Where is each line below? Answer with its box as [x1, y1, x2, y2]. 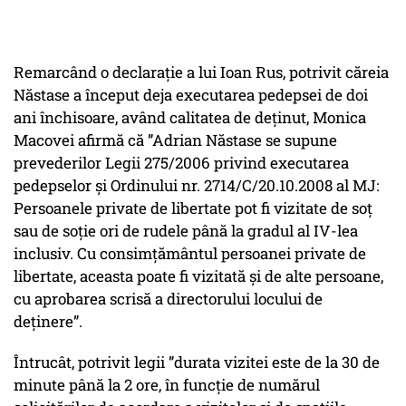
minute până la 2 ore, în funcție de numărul [14, 374, 320, 396]
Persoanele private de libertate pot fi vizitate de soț [14, 198, 372, 219]
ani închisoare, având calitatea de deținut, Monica [14, 107, 366, 129]
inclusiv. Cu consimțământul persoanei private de [14, 243, 366, 265]
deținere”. [14, 311, 82, 333]
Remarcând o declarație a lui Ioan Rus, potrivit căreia [14, 62, 389, 83]
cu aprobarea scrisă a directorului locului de [14, 288, 323, 310]
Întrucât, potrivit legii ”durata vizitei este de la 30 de [14, 352, 380, 373]
